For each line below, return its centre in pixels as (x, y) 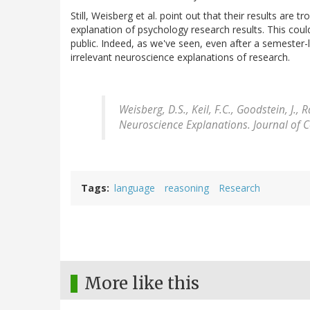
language (135, 188)
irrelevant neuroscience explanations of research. (180, 57)
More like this (142, 283)
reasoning (187, 188)
